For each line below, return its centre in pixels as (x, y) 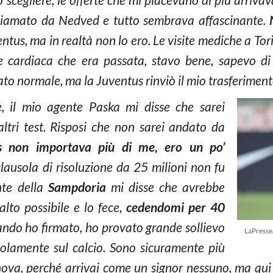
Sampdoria (79, 187)
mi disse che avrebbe (168, 187)
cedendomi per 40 (175, 207)
